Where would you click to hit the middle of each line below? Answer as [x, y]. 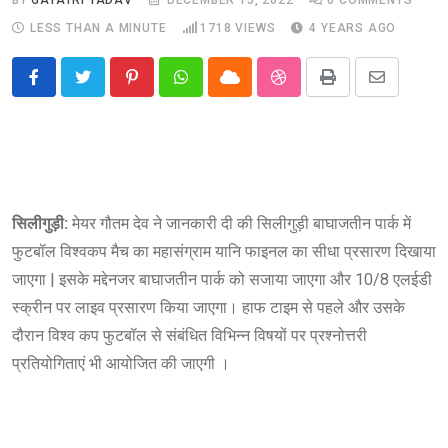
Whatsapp [214, 89]
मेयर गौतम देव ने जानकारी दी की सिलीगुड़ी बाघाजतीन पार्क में [241, 223]
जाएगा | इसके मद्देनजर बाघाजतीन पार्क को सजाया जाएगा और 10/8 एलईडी [222, 279]
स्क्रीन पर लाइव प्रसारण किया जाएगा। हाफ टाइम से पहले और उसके [208, 307]
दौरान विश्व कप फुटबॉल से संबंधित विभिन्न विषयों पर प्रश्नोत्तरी [189, 335]
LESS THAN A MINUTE [98, 27]
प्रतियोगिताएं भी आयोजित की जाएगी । [121, 363]
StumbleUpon [324, 89]
